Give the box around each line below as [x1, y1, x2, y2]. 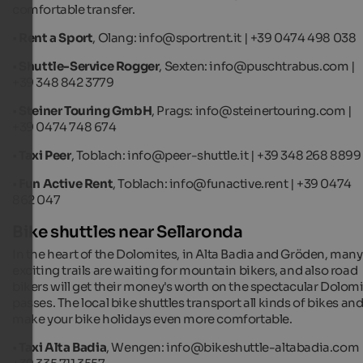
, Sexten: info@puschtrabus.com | [159, 58, 356, 74]
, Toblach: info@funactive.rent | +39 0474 [113, 175, 352, 191]
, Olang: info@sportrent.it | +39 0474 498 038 [92, 29, 357, 45]
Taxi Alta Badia [19, 340, 107, 356]
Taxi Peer [19, 147, 71, 163]
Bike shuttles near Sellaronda [12, 222, 243, 243]
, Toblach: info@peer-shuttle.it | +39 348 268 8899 [70, 147, 361, 163]
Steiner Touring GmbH [19, 102, 152, 118]
